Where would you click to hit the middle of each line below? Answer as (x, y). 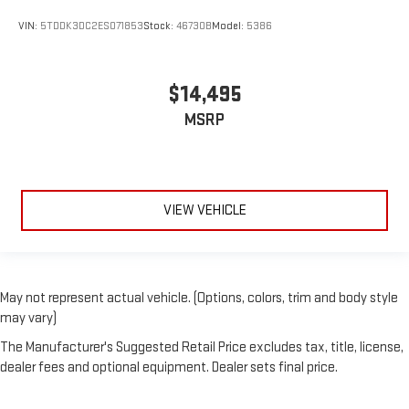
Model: (229, 26)
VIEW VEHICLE (204, 211)
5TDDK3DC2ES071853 (92, 26)
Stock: (160, 26)
